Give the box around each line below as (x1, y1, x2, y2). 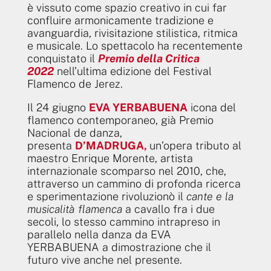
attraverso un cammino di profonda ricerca (27, 177, 241, 190)
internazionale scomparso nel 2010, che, (27, 164, 226, 177)
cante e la (186, 189, 233, 203)
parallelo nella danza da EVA (27, 227, 171, 241)
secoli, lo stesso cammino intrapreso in (27, 215, 220, 228)
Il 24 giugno (27, 100, 89, 114)
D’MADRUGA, (74, 139, 149, 152)
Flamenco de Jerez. (27, 77, 123, 90)
